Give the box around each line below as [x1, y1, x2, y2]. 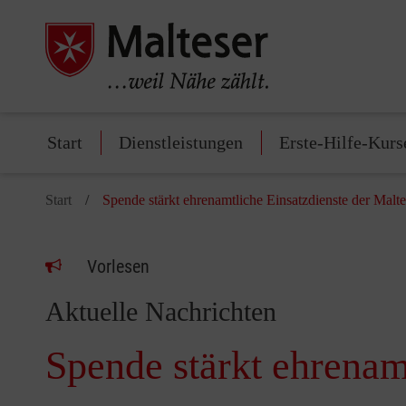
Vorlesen [87, 256, 150, 278]
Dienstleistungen [119, 132, 243, 153]
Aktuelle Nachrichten [45, 296, 276, 327]
